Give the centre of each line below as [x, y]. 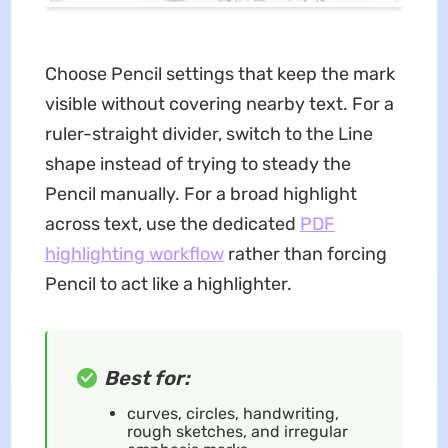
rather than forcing [305, 253]
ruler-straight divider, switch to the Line [208, 133]
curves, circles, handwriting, [232, 413]
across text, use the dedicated [172, 223]
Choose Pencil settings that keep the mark [219, 73]
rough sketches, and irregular [237, 431]
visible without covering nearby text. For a [219, 103]
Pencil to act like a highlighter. [168, 283]
